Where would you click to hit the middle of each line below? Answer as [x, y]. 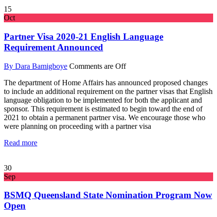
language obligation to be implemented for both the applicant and [103, 100]
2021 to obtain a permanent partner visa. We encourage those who [105, 117]
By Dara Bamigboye [36, 66]
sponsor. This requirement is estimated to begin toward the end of [103, 108]
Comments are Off [98, 66]
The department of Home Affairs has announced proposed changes [106, 82]
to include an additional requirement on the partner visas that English [108, 91]
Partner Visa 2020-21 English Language [84, 36]
